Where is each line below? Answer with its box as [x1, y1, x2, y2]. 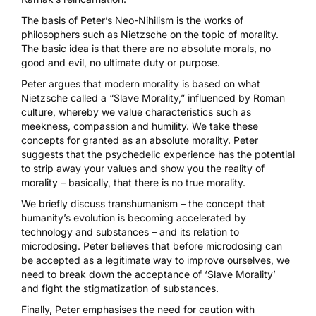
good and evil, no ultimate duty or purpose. [21, 56, 220, 68]
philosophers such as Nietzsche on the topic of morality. [21, 28, 279, 40]
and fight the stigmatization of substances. [21, 281, 219, 294]
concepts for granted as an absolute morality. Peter [21, 133, 258, 146]
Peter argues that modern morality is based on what [21, 77, 260, 90]
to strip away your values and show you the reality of [21, 162, 265, 174]
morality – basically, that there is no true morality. [21, 176, 245, 188]
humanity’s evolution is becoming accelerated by [21, 211, 246, 224]
